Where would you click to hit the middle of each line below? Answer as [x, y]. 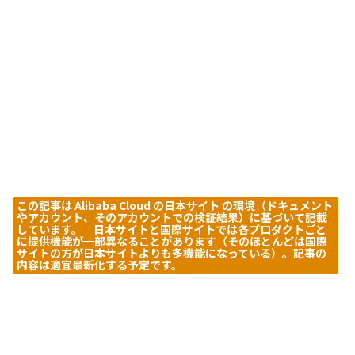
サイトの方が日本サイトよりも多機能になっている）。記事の [171, 253]
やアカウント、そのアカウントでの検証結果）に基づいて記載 [172, 218]
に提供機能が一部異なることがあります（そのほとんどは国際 [172, 241]
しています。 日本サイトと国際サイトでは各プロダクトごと [171, 229]
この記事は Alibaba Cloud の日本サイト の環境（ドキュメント [174, 206]
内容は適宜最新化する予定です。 [105, 265]
